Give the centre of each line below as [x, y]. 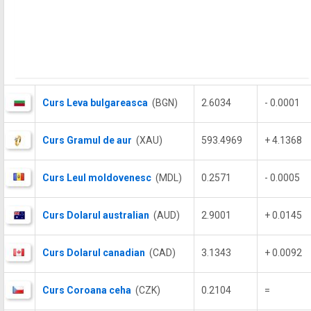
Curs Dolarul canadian [94, 253]
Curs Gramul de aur [87, 140]
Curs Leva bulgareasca [95, 103]
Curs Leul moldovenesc [97, 178]
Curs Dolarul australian [96, 215]
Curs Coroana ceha [87, 290]
